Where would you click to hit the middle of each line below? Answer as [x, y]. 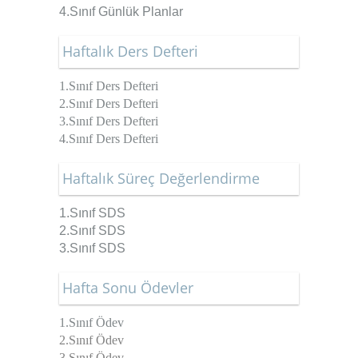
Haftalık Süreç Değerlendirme [161, 179]
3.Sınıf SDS [92, 249]
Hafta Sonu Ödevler [128, 288]
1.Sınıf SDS [92, 213]
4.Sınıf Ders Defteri [109, 139]
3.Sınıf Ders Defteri [109, 121]
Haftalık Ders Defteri [130, 52]
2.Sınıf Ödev [91, 340]
